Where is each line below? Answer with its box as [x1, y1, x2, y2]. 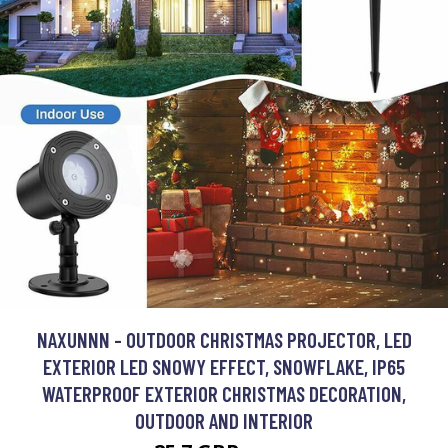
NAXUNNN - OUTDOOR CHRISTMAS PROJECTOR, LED [36, 327, 412, 352]
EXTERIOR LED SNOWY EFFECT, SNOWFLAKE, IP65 [43, 354, 405, 379]
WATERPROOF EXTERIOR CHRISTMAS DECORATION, [42, 381, 406, 406]
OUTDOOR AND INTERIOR [135, 408, 313, 433]
